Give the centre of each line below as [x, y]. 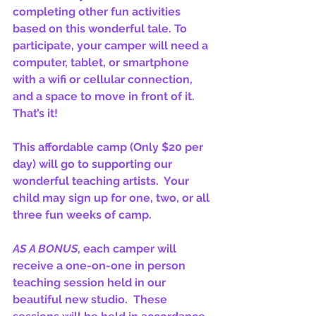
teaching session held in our [91, 283]
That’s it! [35, 114]
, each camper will [128, 249]
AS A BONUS [45, 249]
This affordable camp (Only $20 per [109, 147]
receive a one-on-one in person [101, 266]
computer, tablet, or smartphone [102, 63]
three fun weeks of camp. [82, 215]
